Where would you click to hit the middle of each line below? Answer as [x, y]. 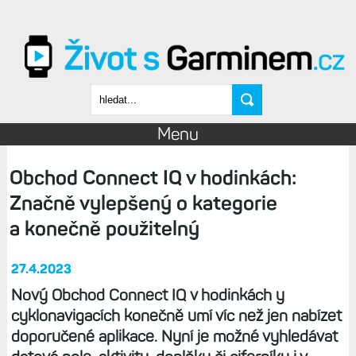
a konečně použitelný [104, 229]
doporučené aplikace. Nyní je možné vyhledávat [174, 337]
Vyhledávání [140, 51]
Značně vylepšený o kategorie [143, 203]
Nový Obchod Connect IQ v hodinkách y [147, 295]
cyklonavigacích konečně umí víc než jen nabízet [176, 316]
